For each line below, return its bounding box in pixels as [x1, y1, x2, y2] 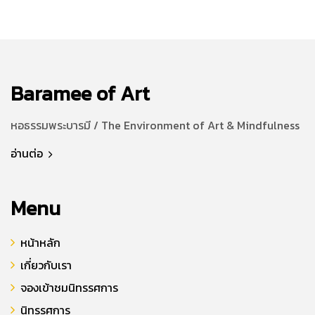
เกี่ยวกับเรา [20, 257, 72, 274]
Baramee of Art [11, 78, 150, 109]
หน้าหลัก [20, 234, 60, 252]
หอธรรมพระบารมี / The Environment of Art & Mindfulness [11, 117, 302, 134]
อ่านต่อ [11, 145, 46, 162]
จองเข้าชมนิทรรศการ [20, 279, 118, 297]
